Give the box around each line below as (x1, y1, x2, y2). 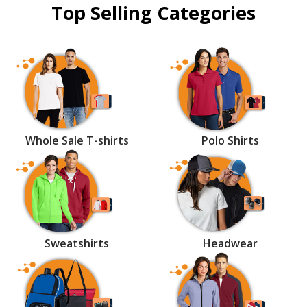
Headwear (203, 235, 258, 251)
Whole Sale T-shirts (25, 133, 129, 149)
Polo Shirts (201, 133, 259, 149)
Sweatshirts (45, 235, 109, 251)
